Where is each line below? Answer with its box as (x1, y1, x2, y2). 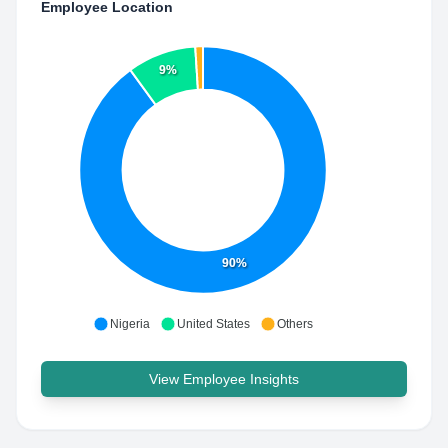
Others (277, 317, 313, 331)
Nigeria (110, 317, 150, 331)
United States (177, 317, 250, 331)
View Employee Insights (149, 371, 299, 387)
